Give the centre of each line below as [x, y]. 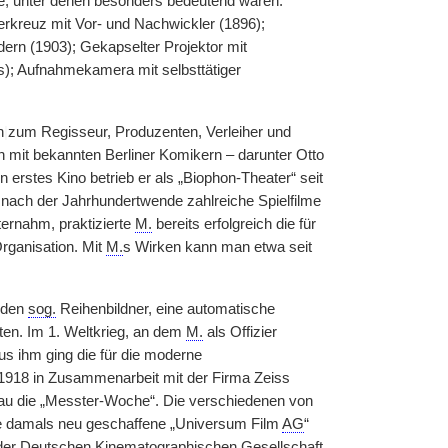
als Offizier [239, 332]
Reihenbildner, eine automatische [165, 309]
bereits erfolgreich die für [233, 224]
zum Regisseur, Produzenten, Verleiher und [149, 132]
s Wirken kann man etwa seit [217, 247]
